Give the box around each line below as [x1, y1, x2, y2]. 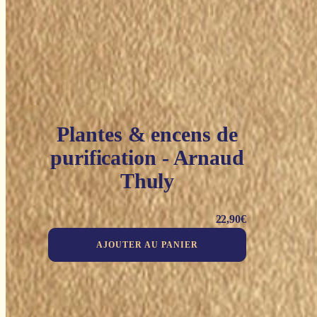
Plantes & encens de [57, 122, 238, 146]
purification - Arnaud [50, 146, 244, 170]
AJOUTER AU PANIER [96, 239, 198, 250]
